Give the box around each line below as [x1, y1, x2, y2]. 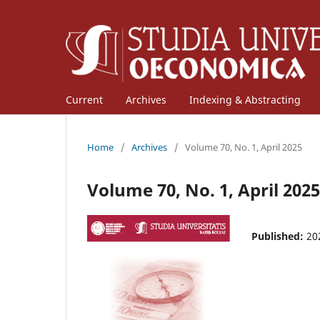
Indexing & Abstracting [189, 92, 301, 106]
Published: [251, 229, 306, 243]
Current [66, 92, 103, 106]
